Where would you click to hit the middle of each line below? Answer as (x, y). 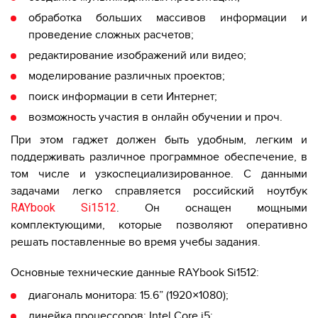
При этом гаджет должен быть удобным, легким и (159, 140)
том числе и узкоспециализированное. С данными (159, 174)
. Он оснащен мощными (212, 208)
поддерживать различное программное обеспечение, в (159, 157)
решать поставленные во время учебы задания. (137, 242)
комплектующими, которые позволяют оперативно (159, 225)
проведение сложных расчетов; (111, 35)
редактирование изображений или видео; (137, 56)
